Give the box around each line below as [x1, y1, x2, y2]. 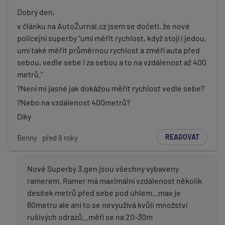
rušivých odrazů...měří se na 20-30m [27, 212, 153, 221]
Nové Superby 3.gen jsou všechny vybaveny [27, 164, 179, 173]
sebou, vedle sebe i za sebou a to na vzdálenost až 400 [17, 57, 206, 67]
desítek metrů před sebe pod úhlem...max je [27, 188, 181, 197]
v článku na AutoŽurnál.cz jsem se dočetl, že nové [17, 21, 190, 31]
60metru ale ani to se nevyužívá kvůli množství [27, 200, 187, 209]
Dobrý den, [17, 7, 55, 17]
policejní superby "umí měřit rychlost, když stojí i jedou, [17, 33, 206, 43]
